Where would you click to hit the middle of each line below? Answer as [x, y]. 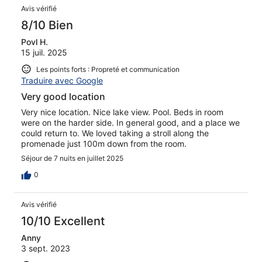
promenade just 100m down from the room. [104, 144]
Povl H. [35, 42]
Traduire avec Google [62, 81]
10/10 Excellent [63, 221]
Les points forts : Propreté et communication [108, 69]
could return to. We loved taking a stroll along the [115, 133]
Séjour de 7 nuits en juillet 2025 [72, 158]
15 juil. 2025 [44, 52]
